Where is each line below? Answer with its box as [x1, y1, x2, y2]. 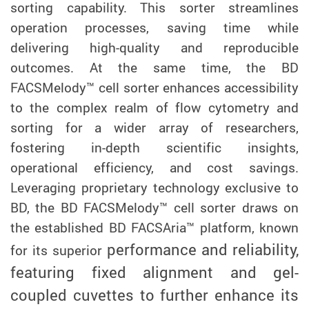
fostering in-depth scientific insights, [10, 138, 299, 157]
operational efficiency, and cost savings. [10, 158, 299, 177]
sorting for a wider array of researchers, [10, 118, 299, 137]
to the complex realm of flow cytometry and [10, 98, 299, 117]
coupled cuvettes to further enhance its [10, 284, 299, 305]
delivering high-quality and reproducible [10, 38, 299, 57]
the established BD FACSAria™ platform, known [10, 218, 299, 237]
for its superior [10, 241, 107, 259]
